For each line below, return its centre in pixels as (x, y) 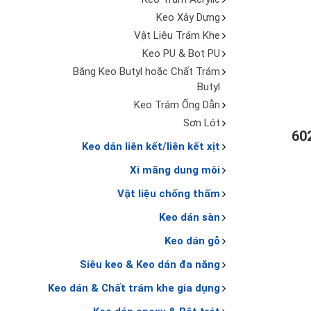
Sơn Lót (201, 123)
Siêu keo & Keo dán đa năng (150, 264)
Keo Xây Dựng (188, 17)
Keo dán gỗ (192, 241)
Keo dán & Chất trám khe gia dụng (134, 288)
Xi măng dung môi (175, 170)
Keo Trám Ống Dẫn (177, 105)
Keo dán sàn (189, 217)
